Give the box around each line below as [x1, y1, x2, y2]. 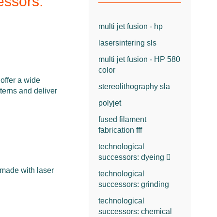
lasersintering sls [98, 38, 157, 47]
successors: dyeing [98, 153, 165, 161]
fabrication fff [98, 125, 142, 134]
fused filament [98, 115, 147, 124]
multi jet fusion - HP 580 [98, 55, 181, 63]
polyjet [98, 98, 122, 107]
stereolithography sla [98, 82, 170, 91]
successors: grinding [98, 180, 170, 188]
